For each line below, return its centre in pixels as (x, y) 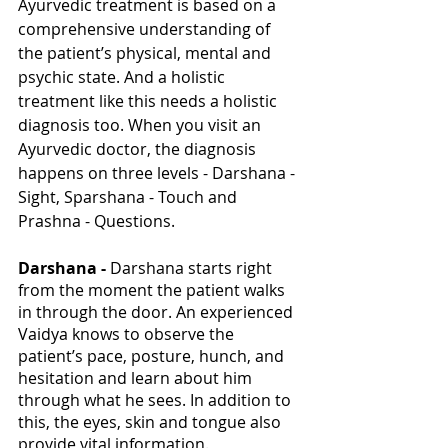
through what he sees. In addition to (156, 399)
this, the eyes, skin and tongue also (151, 421)
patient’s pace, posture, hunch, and (153, 355)
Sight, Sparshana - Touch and (129, 196)
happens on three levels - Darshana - (158, 172)
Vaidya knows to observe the (128, 333)
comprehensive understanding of (146, 28)
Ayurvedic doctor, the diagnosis (139, 148)
